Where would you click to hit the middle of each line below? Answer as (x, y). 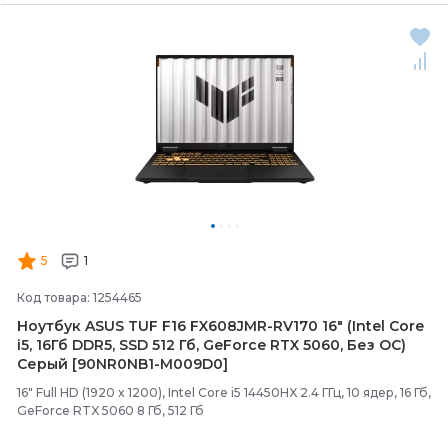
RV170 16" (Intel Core (348, 326)
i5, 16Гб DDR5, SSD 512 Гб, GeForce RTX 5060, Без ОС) (211, 345)
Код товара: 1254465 (79, 297)
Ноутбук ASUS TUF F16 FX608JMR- (145, 326)
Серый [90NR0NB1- (88, 364)
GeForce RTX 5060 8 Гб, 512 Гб (110, 410)
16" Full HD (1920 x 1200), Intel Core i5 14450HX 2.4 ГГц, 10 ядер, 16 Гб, (224, 392)
